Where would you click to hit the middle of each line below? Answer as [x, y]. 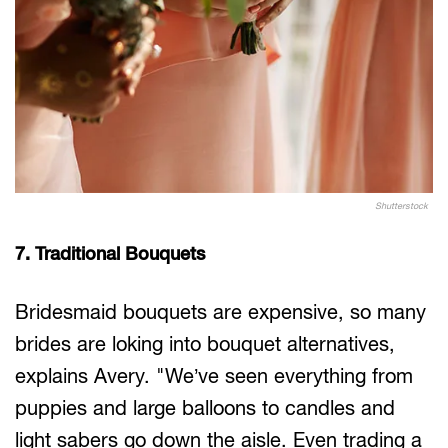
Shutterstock [401, 206]
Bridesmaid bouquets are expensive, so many [220, 312]
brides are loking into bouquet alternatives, [205, 344]
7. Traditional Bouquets [110, 254]
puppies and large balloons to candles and [205, 408]
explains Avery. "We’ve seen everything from [214, 376]
